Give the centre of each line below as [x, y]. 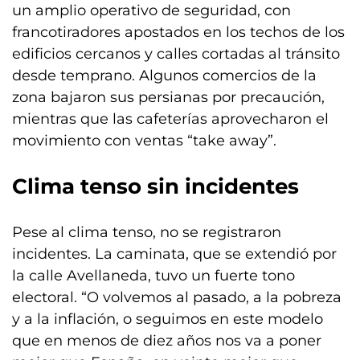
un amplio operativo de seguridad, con [151, 10]
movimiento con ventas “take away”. [144, 141]
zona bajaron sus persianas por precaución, [168, 97]
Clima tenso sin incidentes [155, 186]
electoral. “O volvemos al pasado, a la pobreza [177, 297]
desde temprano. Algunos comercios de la [164, 76]
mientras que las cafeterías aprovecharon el [170, 119]
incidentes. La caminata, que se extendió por [174, 254]
